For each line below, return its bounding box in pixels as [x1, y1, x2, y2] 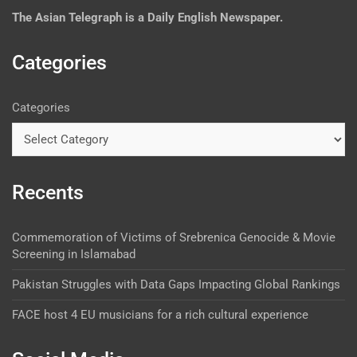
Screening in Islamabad [12, 247, 135, 262]
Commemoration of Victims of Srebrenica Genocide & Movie [12, 230, 335, 245]
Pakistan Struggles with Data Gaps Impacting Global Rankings [12, 277, 340, 292]
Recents [12, 181, 84, 205]
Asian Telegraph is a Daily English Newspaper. [35, 10, 283, 25]
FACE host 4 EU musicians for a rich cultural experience [12, 308, 308, 323]
